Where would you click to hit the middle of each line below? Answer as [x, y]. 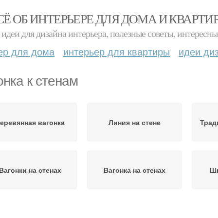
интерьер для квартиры [117, 51]
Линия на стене [135, 122]
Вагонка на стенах [135, 170]
